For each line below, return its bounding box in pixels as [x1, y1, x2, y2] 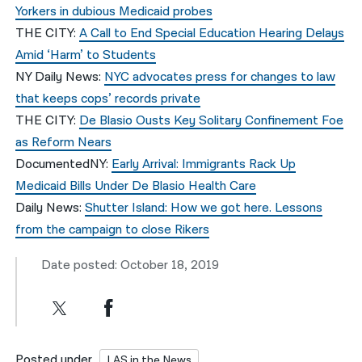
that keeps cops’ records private [15, 90, 201, 108]
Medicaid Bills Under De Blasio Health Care [15, 178, 257, 196]
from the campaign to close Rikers [15, 221, 210, 239]
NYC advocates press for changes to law [104, 69, 336, 86]
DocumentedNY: [15, 156, 112, 174]
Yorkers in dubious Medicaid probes [15, 3, 213, 21]
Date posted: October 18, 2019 [41, 256, 220, 274]
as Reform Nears [15, 134, 112, 152]
